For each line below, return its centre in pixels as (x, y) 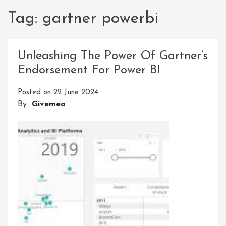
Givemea (49, 105)
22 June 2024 (76, 93)
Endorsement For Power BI (89, 70)
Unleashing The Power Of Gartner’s (113, 56)
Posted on (36, 93)
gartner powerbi (100, 19)
